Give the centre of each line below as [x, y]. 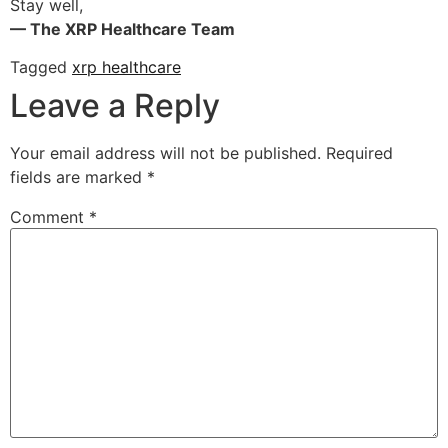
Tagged [41, 67]
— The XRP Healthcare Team [122, 28]
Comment [49, 217]
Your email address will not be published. [165, 153]
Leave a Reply [115, 106]
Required [359, 153]
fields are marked [78, 177]
